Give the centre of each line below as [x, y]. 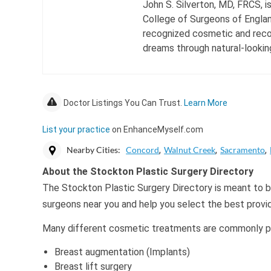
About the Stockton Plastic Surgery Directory [148, 172]
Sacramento [243, 150]
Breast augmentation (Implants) [122, 252]
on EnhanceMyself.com [157, 130]
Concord [143, 150]
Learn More [206, 103]
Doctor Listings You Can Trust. [123, 103]
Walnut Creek [190, 150]
